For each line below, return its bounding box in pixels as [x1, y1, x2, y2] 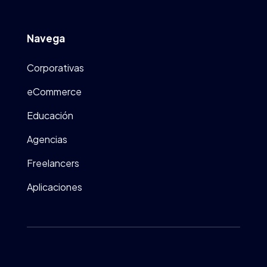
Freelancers [26, 157, 79, 170]
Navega [26, 32, 65, 45]
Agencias [26, 133, 67, 146]
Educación [26, 109, 73, 122]
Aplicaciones [26, 181, 82, 194]
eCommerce [26, 85, 82, 98]
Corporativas [26, 61, 84, 74]
